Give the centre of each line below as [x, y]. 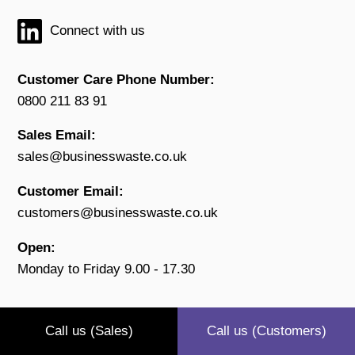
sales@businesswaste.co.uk [103, 157]
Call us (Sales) [89, 331]
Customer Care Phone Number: [116, 79]
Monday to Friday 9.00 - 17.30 [107, 269]
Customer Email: [71, 191]
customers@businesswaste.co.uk [118, 212]
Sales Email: [57, 136]
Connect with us [98, 31]
